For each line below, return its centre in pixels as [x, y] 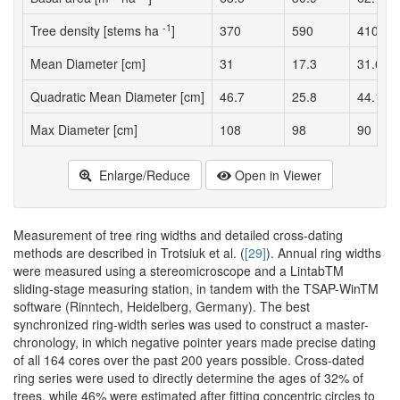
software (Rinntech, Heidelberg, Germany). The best [162, 307]
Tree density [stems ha [96, 31]
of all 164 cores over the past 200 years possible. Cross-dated [189, 360]
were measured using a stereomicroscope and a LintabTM [179, 271]
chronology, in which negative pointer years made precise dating [195, 342]
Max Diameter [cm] [84, 130]
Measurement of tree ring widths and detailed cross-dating [178, 235]
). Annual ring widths [324, 253]
